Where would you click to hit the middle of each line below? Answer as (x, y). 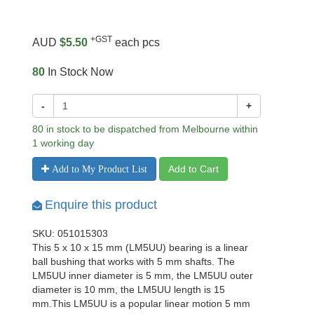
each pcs (136, 42)
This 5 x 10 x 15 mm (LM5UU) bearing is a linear (140, 247)
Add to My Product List (98, 169)
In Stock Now (79, 71)
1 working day (63, 143)
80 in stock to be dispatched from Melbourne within (145, 129)
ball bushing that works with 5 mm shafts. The (134, 261)
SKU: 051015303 (70, 233)
